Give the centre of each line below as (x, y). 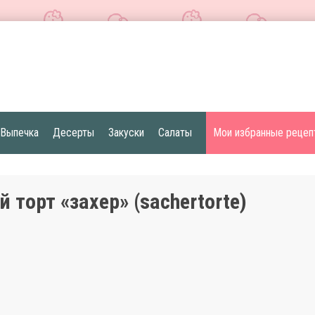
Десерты (73, 133)
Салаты (175, 133)
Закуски (126, 133)
